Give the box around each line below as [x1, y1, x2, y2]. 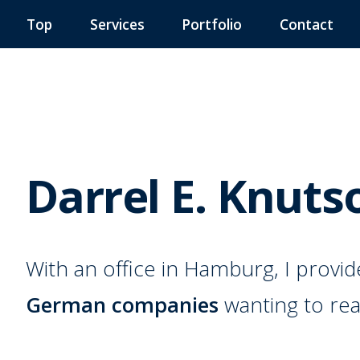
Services [89, 14, 145, 34]
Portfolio [182, 14, 243, 34]
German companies [26, 289, 219, 319]
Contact [279, 14, 333, 34]
